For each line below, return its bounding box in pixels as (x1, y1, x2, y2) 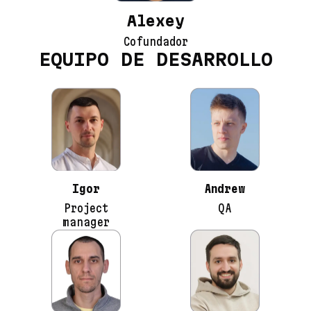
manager (62, 215, 110, 229)
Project (64, 201, 108, 215)
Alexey (126, 12, 185, 30)
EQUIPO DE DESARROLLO (38, 49, 273, 70)
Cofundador (123, 35, 188, 49)
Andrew (205, 182, 245, 196)
